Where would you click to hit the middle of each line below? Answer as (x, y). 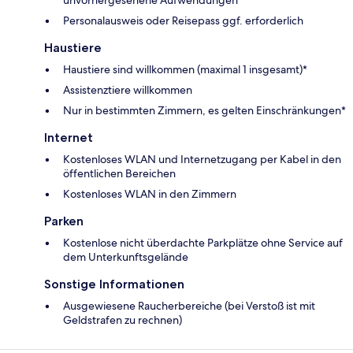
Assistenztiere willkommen (128, 90)
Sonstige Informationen (114, 284)
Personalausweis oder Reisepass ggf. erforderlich (183, 21)
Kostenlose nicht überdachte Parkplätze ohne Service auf (203, 243)
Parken (64, 221)
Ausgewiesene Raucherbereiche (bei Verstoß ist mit (189, 306)
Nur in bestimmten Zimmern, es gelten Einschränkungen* (204, 111)
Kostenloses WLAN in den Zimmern (150, 194)
